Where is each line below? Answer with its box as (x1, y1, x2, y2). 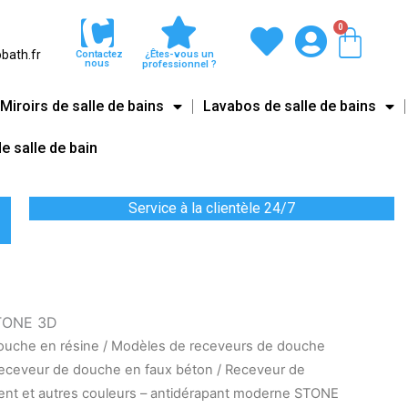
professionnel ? (141, 58, 217, 70)
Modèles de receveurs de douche (111, 338, 325, 354)
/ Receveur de (213, 362, 305, 378)
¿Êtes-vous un (144, 48, 214, 60)
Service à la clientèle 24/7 (128, 199, 296, 217)
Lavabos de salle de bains (202, 97, 376, 115)
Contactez (75, 48, 123, 60)
